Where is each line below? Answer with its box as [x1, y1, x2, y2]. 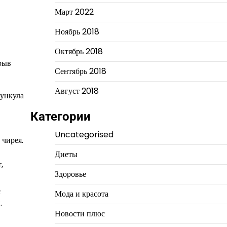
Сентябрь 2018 [54, 65, 106, 77]
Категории [30, 109, 91, 124]
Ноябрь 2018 [54, 26, 99, 37]
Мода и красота [54, 188, 108, 200]
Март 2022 [54, 6, 94, 18]
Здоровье [54, 168, 86, 180]
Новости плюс [54, 208, 105, 219]
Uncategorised [54, 129, 113, 140]
